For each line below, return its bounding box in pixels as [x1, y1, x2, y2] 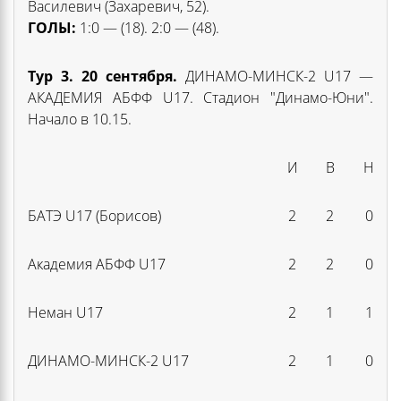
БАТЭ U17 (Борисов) [28, 205, 161, 226]
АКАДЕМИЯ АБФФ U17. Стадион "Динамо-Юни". [28, 87, 373, 107]
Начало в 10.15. [28, 108, 132, 129]
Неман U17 [28, 302, 103, 322]
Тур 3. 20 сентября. [28, 65, 177, 86]
